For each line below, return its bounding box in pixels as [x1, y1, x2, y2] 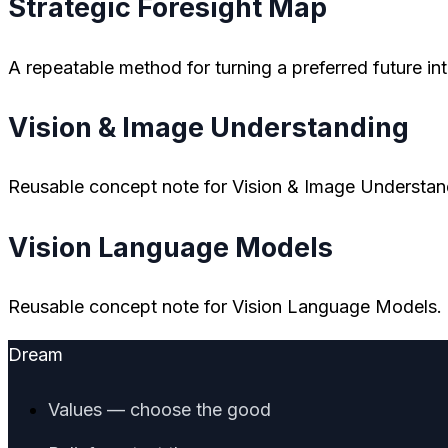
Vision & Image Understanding [8, 111, 409, 144]
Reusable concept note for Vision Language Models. [8, 296, 442, 318]
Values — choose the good [48, 399, 271, 421]
